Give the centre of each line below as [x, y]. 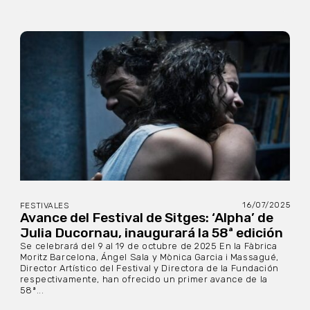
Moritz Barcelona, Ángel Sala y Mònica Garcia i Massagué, [149, 257]
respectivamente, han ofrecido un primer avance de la [144, 280]
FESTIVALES [44, 206]
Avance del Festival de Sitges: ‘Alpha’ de [146, 218]
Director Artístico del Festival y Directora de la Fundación [149, 268]
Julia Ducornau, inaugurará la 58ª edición [151, 233]
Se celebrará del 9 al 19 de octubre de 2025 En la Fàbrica [148, 246]
